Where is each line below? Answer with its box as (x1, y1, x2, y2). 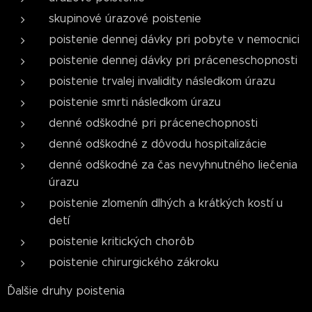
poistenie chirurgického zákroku (49, 256, 219, 269)
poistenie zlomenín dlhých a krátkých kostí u (49, 196, 283, 210)
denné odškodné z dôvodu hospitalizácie (49, 137, 267, 150)
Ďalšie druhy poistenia (7, 284, 125, 297)
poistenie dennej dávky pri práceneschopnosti (49, 54, 297, 67)
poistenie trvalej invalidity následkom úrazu (49, 75, 275, 88)
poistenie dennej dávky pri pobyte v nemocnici (49, 33, 299, 46)
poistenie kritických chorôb (49, 235, 194, 248)
